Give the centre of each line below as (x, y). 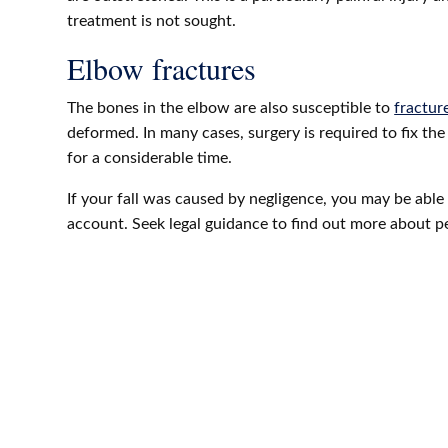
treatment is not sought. (154, 21)
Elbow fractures (167, 68)
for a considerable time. (152, 158)
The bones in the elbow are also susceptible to (231, 108)
